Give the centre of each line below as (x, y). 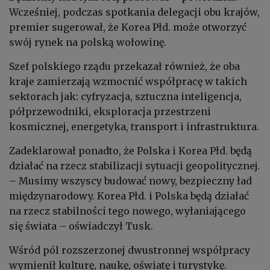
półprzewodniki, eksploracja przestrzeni (110, 112)
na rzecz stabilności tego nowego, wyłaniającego (127, 211)
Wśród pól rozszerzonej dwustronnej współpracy (130, 250)
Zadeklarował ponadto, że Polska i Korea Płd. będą (130, 151)
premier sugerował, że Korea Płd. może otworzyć (128, 27)
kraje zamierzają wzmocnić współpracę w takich (128, 82)
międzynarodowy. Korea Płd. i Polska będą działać (129, 196)
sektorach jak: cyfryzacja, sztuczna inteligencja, (125, 97)
